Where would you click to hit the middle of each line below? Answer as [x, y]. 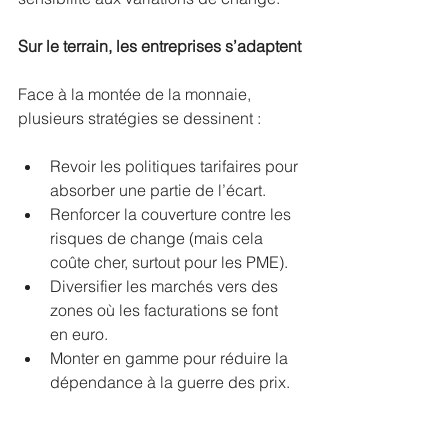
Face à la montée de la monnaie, [136, 93]
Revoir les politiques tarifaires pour [176, 165]
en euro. [79, 333]
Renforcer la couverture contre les [172, 213]
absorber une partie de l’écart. [158, 189]
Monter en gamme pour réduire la [171, 357]
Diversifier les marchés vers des [166, 285]
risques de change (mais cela [158, 237]
